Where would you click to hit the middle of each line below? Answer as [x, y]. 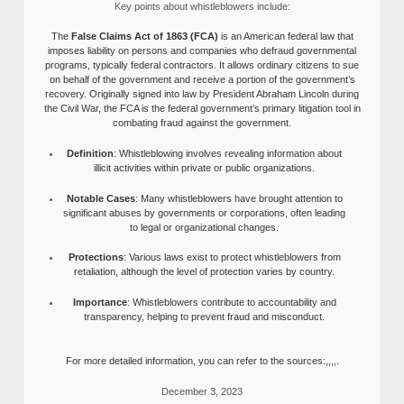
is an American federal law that [285, 37]
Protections [96, 257]
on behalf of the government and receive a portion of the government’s [202, 80]
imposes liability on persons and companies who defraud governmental [202, 51]
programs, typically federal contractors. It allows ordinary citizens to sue [202, 65]
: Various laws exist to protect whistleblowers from [232, 257]
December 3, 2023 [202, 391]
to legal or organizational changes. [205, 227]
